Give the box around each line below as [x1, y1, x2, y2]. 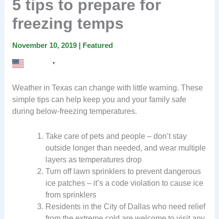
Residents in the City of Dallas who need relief [45, 202, 205, 211]
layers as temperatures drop [45, 155, 142, 164]
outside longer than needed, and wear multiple [45, 143, 206, 152]
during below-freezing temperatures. [12, 107, 137, 116]
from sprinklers [45, 190, 96, 199]
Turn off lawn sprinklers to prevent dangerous [45, 167, 201, 175]
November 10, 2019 [12, 41, 79, 49]
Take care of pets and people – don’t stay [45, 131, 187, 140]
